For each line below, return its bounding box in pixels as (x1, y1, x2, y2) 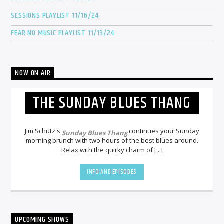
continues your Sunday (127, 126, 199, 136)
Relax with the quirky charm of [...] (61, 145, 163, 155)
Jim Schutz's (24, 126, 62, 136)
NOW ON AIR (15, 67, 51, 80)
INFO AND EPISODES (86, 166, 137, 177)
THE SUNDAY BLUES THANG (33, 90, 191, 115)
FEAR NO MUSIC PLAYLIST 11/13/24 (11, 27, 115, 40)
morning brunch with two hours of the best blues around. (25, 136, 198, 145)
